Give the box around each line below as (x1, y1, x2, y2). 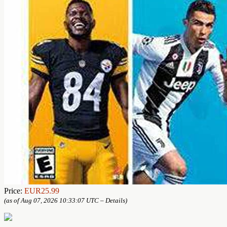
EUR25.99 (24, 186, 59, 195)
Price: (4, 186, 24, 195)
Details (105, 196, 125, 204)
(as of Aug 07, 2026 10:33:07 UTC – (4, 196, 105, 204)
